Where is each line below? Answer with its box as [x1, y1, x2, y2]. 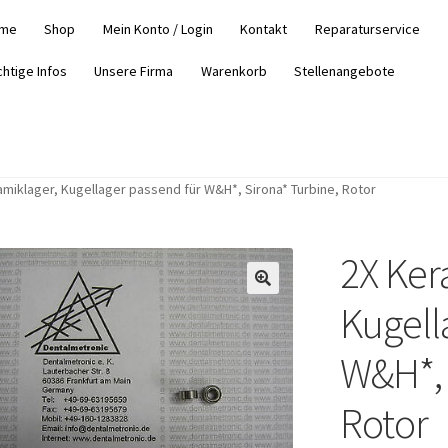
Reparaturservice [314, 20, 420, 38]
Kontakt [240, 20, 288, 38]
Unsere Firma [94, 62, 174, 80]
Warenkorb [200, 62, 267, 80]
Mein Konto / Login [102, 20, 213, 38]
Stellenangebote [294, 62, 396, 80]
